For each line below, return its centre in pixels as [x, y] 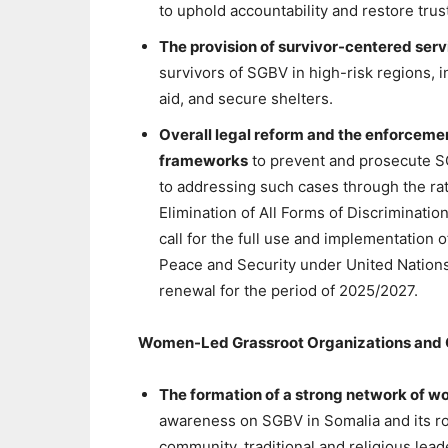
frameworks [203, 160]
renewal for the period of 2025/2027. [288, 290]
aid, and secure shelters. [246, 98]
